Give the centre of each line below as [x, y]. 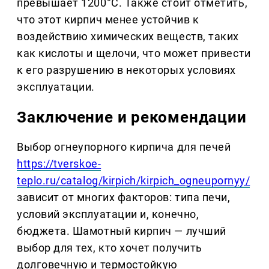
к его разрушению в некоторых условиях [126, 70]
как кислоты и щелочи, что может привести [134, 53]
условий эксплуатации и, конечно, [108, 214]
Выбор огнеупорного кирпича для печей [124, 147]
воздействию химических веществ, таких [128, 37]
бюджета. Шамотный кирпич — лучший [122, 231]
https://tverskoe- [59, 164]
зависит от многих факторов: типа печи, [124, 198]
